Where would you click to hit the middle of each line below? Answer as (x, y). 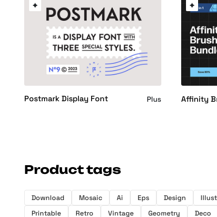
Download (48, 198)
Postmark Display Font (66, 99)
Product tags (73, 170)
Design (175, 198)
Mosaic (91, 198)
